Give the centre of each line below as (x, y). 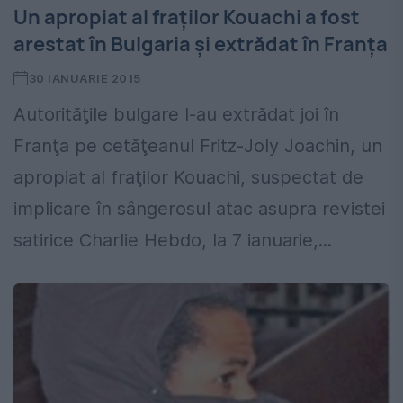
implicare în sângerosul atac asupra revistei (199, 209)
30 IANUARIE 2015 (85, 79)
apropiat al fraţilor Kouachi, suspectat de (188, 178)
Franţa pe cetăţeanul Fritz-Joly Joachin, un (198, 146)
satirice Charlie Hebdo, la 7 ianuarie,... (173, 241)
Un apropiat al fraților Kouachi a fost (187, 18)
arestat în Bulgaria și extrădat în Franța (201, 45)
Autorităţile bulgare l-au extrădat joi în (176, 115)
